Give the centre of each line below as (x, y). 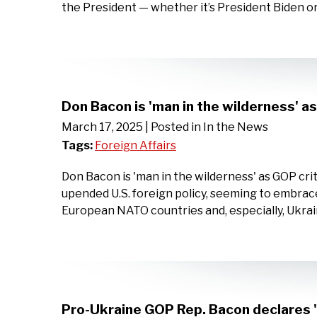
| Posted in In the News (207, 127)
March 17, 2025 (102, 127)
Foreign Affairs (136, 145)
